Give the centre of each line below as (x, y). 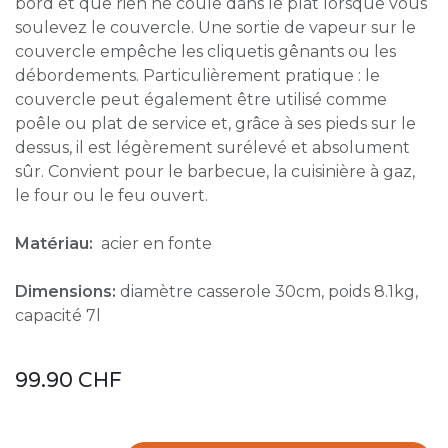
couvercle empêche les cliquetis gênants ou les (205, 51)
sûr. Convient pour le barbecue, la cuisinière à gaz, (215, 171)
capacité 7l (58, 315)
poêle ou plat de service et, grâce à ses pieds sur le (215, 123)
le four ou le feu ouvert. (111, 195)
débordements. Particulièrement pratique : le (197, 75)
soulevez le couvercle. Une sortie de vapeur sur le (215, 27)
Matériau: (56, 243)
